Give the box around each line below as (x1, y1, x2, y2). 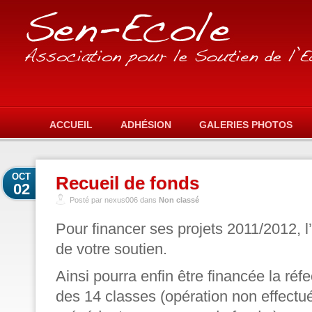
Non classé (159, 196, 199, 204)
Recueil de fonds (56, 173, 199, 194)
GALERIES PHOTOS (199, 119, 292, 130)
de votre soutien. (56, 240, 167, 258)
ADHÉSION (120, 119, 171, 130)
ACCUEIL (49, 119, 93, 130)
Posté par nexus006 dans (70, 196, 159, 204)
